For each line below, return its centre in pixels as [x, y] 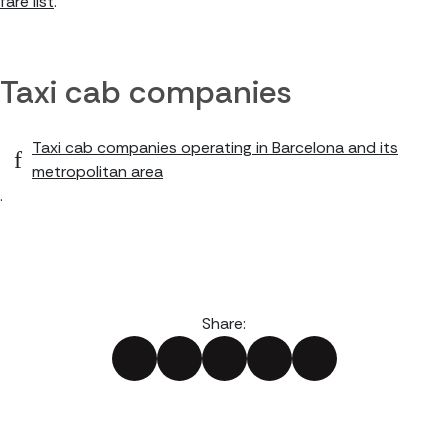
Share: [224, 323]
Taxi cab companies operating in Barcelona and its [215, 147]
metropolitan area [97, 171]
